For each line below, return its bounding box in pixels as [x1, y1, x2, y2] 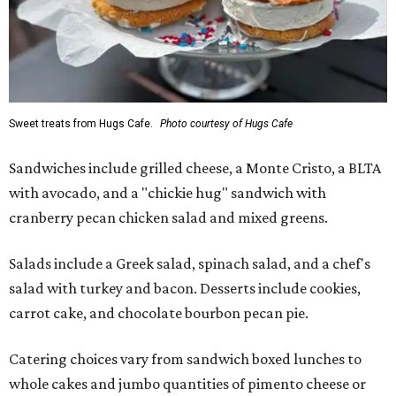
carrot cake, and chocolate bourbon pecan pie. [9, 304, 308, 323]
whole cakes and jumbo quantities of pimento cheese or [9, 375, 366, 393]
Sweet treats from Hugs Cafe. [9, 118, 153, 131]
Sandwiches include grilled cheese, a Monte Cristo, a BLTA [9, 159, 381, 178]
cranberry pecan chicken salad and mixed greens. [9, 209, 328, 227]
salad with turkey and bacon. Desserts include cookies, [9, 279, 361, 298]
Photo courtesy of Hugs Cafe [160, 118, 293, 131]
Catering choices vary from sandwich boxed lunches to [9, 350, 362, 369]
